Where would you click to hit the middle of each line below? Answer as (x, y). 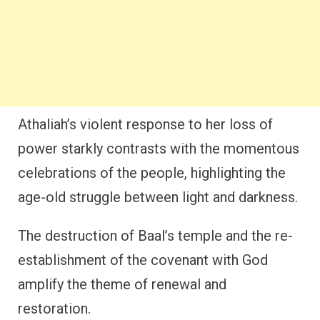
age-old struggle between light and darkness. (158, 197)
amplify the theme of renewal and (122, 284)
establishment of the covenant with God (143, 260)
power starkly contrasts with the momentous (159, 148)
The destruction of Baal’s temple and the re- (155, 235)
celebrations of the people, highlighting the (152, 172)
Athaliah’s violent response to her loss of (145, 124)
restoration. (54, 308)
